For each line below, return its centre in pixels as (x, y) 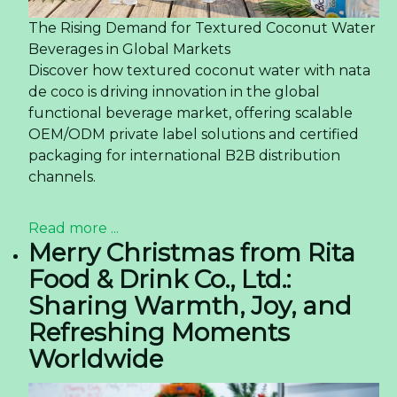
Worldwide (96, 358)
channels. (62, 176)
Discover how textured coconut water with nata (199, 70)
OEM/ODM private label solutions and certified (194, 134)
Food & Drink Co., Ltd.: (160, 279)
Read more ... (74, 228)
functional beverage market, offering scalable (191, 113)
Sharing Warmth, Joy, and (190, 305)
